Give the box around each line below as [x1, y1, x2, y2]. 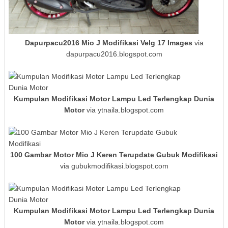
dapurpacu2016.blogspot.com [66, 49, 162, 58]
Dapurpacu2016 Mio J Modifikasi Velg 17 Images [24, 38, 192, 47]
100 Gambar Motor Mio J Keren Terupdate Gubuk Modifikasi [10, 150, 218, 159]
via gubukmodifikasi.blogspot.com [60, 161, 168, 170]
